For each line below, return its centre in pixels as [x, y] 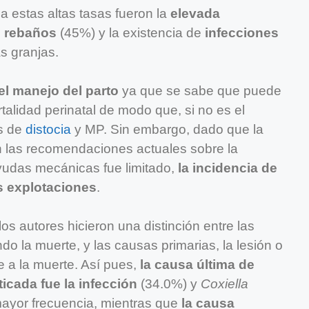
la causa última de [197, 265]
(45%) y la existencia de [131, 33]
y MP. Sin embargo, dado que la [167, 130]
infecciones [242, 33]
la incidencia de [228, 168]
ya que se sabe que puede [200, 91]
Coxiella [225, 284]
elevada [195, 14]
